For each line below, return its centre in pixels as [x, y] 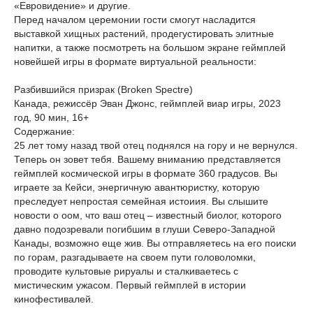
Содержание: [44, 131]
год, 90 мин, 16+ [51, 117]
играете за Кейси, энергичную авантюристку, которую [137, 187]
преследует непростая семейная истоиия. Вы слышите [141, 201]
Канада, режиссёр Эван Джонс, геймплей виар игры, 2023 [147, 103]
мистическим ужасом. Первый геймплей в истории [130, 285]
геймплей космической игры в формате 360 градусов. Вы [146, 173]
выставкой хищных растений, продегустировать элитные [144, 34]
